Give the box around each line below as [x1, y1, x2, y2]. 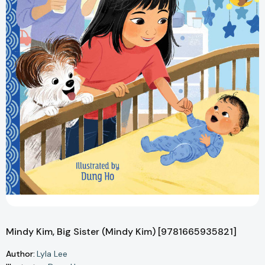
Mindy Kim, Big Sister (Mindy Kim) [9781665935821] [6, 225, 237, 238]
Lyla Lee [37, 248, 67, 260]
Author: [6, 248, 35, 259]
